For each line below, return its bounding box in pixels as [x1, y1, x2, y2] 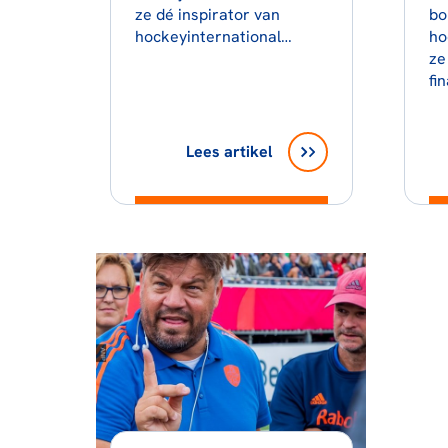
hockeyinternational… [134, 25, 292, 47]
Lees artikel [185, 140, 272, 162]
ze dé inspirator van [134, 3, 280, 25]
